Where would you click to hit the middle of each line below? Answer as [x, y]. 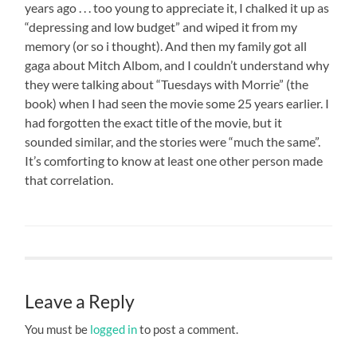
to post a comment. [188, 329]
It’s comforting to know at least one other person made [174, 160]
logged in [114, 329]
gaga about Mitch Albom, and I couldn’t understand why [177, 65]
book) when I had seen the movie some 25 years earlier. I [177, 103]
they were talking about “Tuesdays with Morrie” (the [167, 84]
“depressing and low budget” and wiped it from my [161, 26]
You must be [58, 329]
